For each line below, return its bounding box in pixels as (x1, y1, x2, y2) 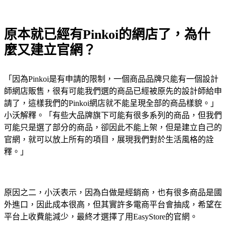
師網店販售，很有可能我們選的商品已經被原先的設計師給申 (4, 87, 222, 96)
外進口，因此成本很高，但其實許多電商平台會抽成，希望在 (4, 200, 222, 209)
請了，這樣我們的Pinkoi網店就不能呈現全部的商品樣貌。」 (4, 99, 218, 108)
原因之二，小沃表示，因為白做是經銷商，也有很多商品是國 (4, 188, 222, 197)
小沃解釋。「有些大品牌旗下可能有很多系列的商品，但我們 (4, 111, 222, 120)
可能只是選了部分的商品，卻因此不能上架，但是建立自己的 (4, 123, 222, 132)
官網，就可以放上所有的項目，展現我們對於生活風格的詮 (4, 135, 214, 144)
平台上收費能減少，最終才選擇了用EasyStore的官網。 (4, 212, 198, 221)
